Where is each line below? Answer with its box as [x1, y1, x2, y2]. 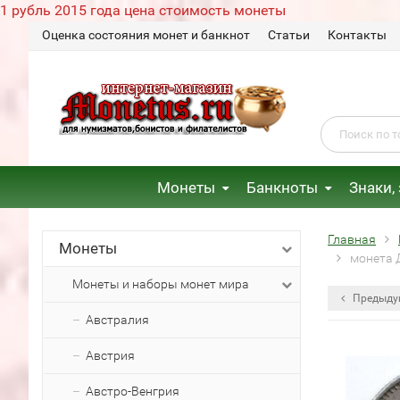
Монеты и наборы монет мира [72, 277, 249, 291]
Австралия [86, 312, 149, 327]
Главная [328, 232, 376, 246]
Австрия [86, 348, 135, 362]
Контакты [328, 28, 387, 42]
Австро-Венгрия [86, 384, 179, 398]
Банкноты [246, 179, 318, 196]
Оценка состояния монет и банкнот [42, 28, 250, 42]
